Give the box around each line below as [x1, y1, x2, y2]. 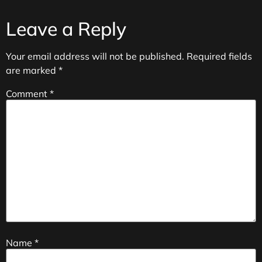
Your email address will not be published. [6, 50, 184, 62]
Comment [6, 88, 50, 100]
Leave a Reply [6, 16, 126, 40]
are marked [6, 64, 58, 76]
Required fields [187, 50, 252, 62]
